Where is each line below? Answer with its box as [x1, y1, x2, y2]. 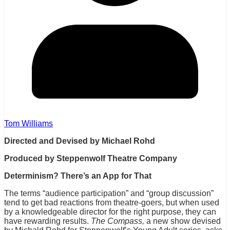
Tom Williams [4, 119, 53, 128]
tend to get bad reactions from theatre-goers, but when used [4, 198, 219, 207]
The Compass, [91, 217, 144, 226]
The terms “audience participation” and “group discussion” [4, 189, 214, 198]
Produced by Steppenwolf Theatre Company [4, 154, 177, 163]
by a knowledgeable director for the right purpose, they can [4, 207, 216, 217]
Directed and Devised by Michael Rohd [4, 137, 155, 146]
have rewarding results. [4, 217, 91, 226]
